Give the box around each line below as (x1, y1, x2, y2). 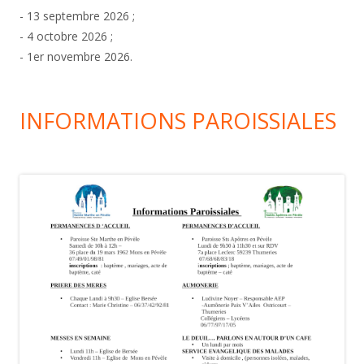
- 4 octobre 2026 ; (19, 28, 113, 44)
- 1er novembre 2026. (19, 48, 132, 64)
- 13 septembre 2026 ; (19, 7, 135, 24)
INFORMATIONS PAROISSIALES (19, 105, 336, 136)
